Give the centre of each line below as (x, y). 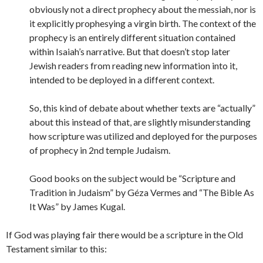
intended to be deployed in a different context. (122, 80)
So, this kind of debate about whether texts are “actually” (142, 108)
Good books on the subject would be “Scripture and (132, 178)
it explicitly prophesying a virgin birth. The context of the (143, 23)
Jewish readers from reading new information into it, (133, 65)
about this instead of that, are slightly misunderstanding (140, 122)
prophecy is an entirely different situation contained (132, 37)
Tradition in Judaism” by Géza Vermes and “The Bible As (142, 192)
